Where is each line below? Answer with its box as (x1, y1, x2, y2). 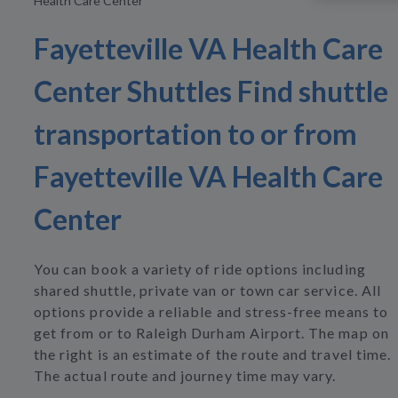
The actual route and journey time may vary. (34, 367, 337, 385)
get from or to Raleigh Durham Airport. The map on (34, 324, 389, 342)
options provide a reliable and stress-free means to (34, 303, 388, 321)
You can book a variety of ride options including (34, 260, 366, 278)
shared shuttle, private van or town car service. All (34, 282, 381, 299)
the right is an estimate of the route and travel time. (34, 346, 392, 363)
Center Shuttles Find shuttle (34, 74, 388, 109)
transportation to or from (34, 116, 357, 152)
